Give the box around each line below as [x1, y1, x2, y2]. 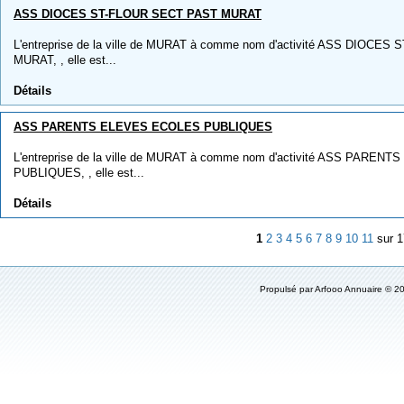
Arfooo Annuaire [315, 284, 383, 294]
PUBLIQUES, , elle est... [14, 166, 144, 179]
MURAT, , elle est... [14, 53, 116, 67]
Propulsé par [260, 284, 316, 294]
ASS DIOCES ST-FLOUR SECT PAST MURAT [14, 7, 262, 21]
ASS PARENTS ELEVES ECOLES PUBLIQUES [14, 120, 272, 133]
